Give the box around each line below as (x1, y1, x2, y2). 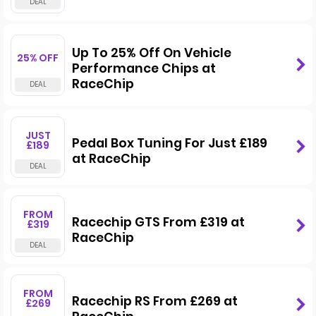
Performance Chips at (72, 60, 216, 77)
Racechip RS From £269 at (72, 292, 238, 310)
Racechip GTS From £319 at (72, 213, 245, 231)
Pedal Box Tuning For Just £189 (72, 134, 267, 152)
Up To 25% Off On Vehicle (72, 44, 231, 61)
